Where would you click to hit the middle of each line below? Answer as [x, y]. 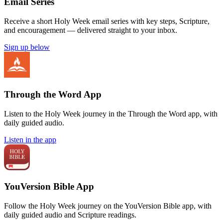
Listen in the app [30, 139]
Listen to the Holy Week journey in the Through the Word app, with [111, 113]
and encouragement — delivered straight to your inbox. [91, 30]
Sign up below [27, 47]
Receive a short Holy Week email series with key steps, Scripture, [107, 21]
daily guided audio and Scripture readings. [70, 215]
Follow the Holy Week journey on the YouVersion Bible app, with [108, 206]
